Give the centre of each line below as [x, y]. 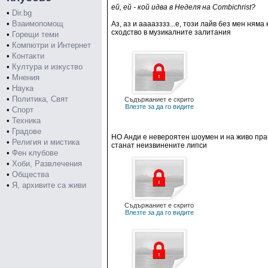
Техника [26, 121]
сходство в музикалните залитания [171, 32]
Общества [31, 174]
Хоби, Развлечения [47, 164]
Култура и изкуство [47, 67]
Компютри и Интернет [51, 45]
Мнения [26, 77]
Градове [27, 131]
